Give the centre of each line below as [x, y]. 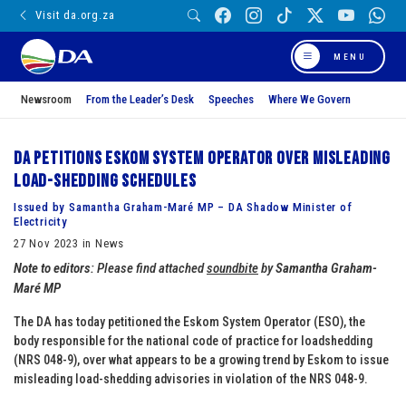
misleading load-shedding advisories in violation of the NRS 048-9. [191, 378]
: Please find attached [149, 268]
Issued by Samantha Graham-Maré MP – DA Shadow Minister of [183, 207]
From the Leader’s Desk [140, 99]
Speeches [231, 99]
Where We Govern [309, 99]
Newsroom [46, 99]
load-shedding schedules [105, 181]
